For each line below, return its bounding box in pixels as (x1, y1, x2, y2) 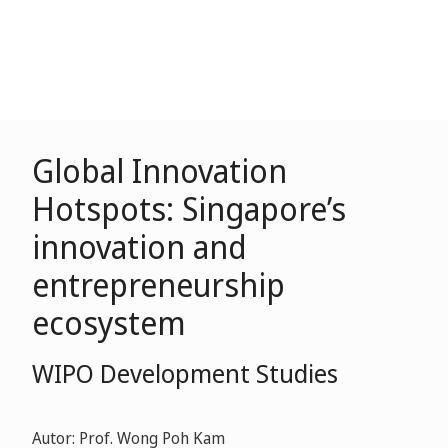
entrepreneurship (32, 263, 285, 306)
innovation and (32, 225, 247, 268)
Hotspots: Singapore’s (32, 187, 346, 230)
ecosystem (32, 301, 186, 344)
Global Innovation (32, 149, 287, 192)
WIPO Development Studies (32, 356, 338, 390)
